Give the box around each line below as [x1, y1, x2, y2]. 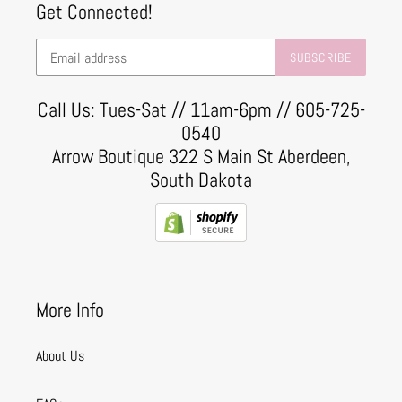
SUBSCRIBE [289, 48, 352, 66]
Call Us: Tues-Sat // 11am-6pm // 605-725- [37, 97, 365, 123]
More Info [36, 296, 104, 322]
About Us [36, 346, 84, 366]
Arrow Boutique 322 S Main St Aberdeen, [51, 144, 351, 170]
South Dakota [150, 167, 252, 193]
